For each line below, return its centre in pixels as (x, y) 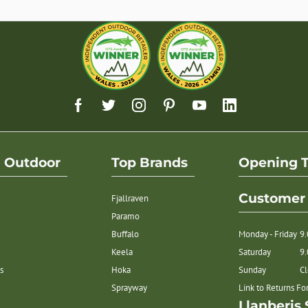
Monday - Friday (268, 234)
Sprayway (129, 288)
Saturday (255, 252)
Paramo (125, 217)
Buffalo (125, 234)
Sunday (253, 270)
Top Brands (149, 162)
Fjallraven (130, 199)
